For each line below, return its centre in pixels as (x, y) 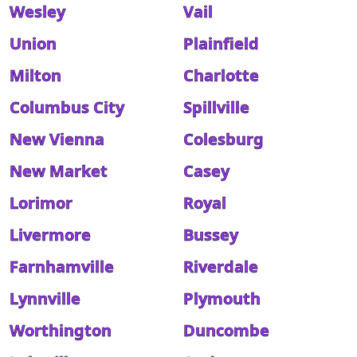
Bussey (211, 235)
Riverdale (221, 267)
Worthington (61, 330)
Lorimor (41, 203)
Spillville (216, 107)
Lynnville (45, 298)
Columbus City (67, 107)
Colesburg (224, 139)
